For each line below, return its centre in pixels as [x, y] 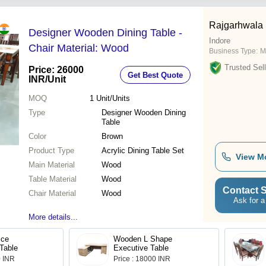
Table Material [53, 179]
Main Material [52, 165]
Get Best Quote [155, 75]
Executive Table [141, 248]
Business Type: [233, 51]
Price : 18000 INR [142, 259]
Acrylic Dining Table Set [143, 151]
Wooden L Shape [143, 239]
